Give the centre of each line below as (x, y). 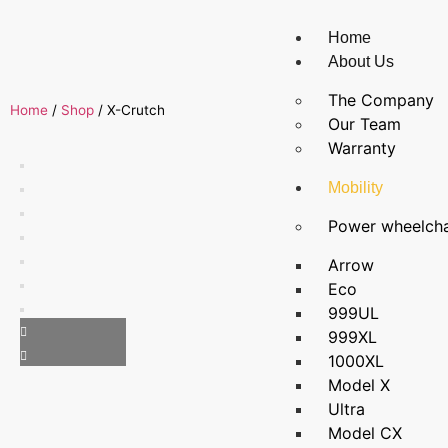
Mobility (356, 187)
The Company (381, 100)
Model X (359, 385)
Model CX (365, 433)
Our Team (365, 124)
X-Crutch (136, 110)
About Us (361, 61)
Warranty (362, 148)
